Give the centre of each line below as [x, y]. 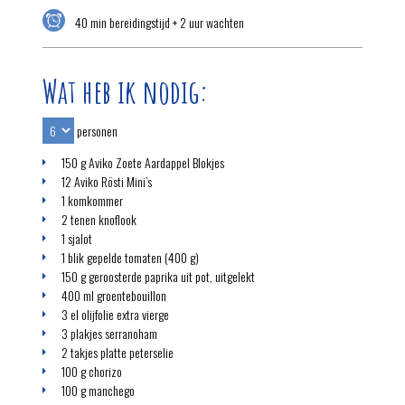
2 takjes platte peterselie [118, 352]
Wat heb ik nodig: [126, 91]
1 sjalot [77, 238]
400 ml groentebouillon [114, 295]
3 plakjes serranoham [109, 333]
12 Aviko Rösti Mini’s [107, 181]
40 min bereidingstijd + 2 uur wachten [159, 22]
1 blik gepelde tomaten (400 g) [130, 257]
